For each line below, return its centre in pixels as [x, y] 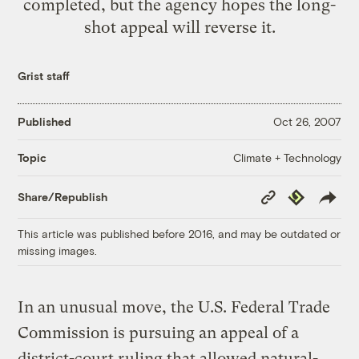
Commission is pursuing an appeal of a [159, 333]
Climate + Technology [287, 157]
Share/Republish [63, 197]
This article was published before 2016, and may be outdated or [179, 233]
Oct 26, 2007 [307, 122]
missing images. [58, 250]
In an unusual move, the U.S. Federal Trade [174, 307]
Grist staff [44, 75]
